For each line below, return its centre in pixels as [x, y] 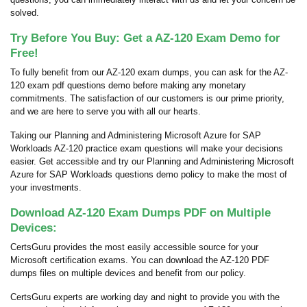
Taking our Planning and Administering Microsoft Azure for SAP [136, 135]
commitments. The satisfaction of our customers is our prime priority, [147, 98]
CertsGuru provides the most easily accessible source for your [134, 247]
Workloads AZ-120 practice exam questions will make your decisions [147, 148]
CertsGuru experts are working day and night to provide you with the [145, 297]
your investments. [46, 187]
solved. [25, 13]
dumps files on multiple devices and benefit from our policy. [128, 273]
